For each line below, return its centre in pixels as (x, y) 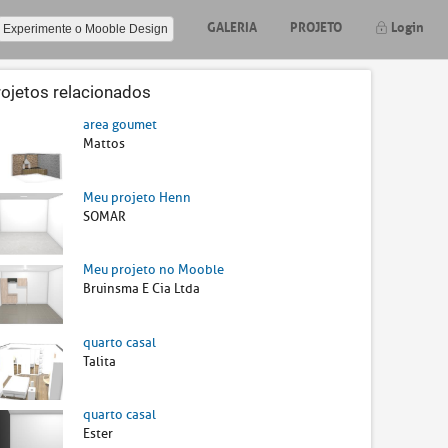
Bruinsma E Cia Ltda (142, 289)
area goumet (120, 124)
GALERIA (232, 25)
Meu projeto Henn (137, 197)
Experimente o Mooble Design (85, 28)
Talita (100, 361)
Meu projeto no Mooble (154, 270)
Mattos (104, 143)
